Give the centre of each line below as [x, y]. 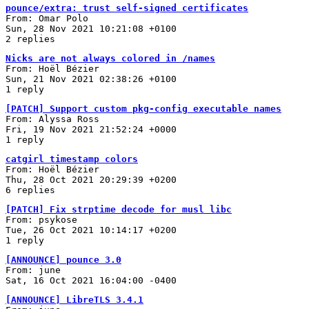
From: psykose [41, 219]
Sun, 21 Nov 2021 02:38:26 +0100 [91, 79]
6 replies [30, 190]
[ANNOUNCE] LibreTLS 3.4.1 [74, 299]
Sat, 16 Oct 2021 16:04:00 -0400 [91, 280]
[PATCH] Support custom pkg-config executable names [143, 108]
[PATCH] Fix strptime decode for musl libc [119, 209]
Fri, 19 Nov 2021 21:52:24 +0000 [91, 129]
